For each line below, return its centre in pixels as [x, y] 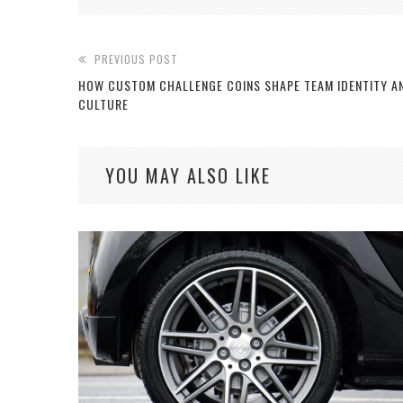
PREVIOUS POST [136, 59]
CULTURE [103, 104]
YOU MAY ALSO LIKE [188, 176]
